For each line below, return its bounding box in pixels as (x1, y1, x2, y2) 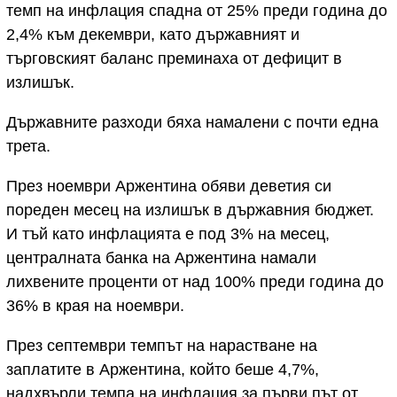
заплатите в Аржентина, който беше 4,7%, (6, 361, 319, 379)
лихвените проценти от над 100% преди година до (6, 273, 384, 292)
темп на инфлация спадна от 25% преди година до (6, 2, 387, 20)
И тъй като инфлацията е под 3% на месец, (6, 225, 330, 244)
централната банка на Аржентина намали (6, 249, 316, 268)
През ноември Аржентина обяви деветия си (6, 177, 331, 196)
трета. (6, 137, 51, 156)
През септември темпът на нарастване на (6, 337, 317, 355)
